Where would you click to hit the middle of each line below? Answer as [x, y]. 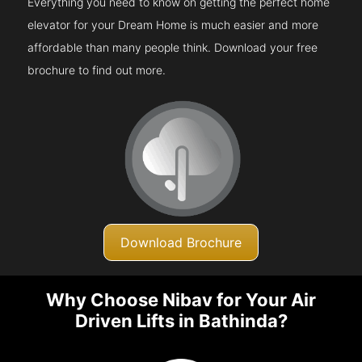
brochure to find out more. [97, 69]
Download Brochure [181, 242]
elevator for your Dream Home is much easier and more [173, 24]
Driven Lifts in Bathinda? [181, 321]
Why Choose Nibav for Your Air [181, 300]
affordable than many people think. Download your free [173, 47]
